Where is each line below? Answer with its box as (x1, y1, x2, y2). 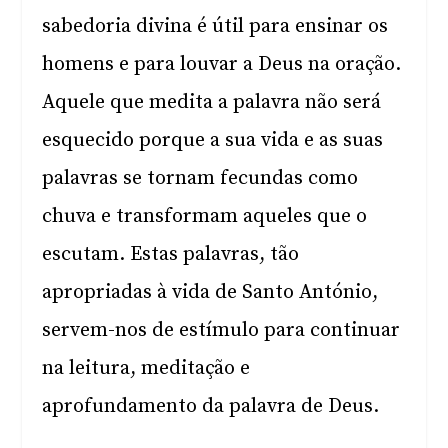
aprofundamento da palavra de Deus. (42, 394, 380, 419)
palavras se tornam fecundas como (42, 166, 359, 191)
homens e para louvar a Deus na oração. (42, 52, 402, 77)
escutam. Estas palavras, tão (42, 242, 300, 267)
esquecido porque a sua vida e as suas (42, 128, 384, 153)
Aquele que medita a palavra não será (42, 90, 382, 115)
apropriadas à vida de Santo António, (42, 280, 379, 305)
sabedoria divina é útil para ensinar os (42, 14, 389, 39)
